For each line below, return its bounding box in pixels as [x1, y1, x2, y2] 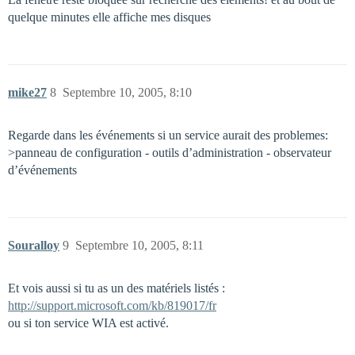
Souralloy [8, 239, 59, 252]
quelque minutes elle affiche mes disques [8, 10, 211, 24]
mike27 [8, 86, 47, 99]
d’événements [8, 163, 77, 177]
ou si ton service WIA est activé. [8, 316, 169, 330]
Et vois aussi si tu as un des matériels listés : [8, 281, 225, 295]
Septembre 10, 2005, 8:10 [63, 86, 192, 99]
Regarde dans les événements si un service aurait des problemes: [8, 128, 328, 142]
